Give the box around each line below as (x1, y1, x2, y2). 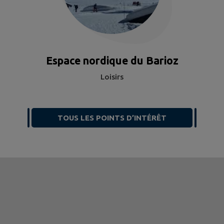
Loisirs (100, 72, 123, 81)
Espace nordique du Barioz (45, 54, 178, 66)
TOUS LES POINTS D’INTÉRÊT (57, 113, 166, 122)
